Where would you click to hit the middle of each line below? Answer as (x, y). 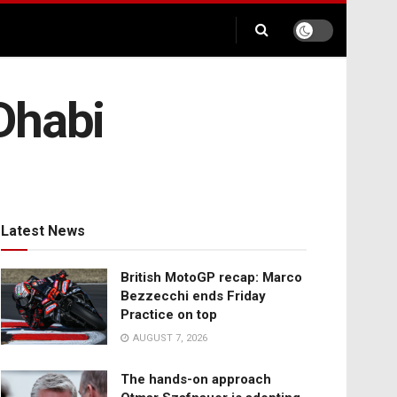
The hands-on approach (196, 380)
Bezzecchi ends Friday (193, 296)
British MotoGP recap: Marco (211, 278)
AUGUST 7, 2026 (169, 339)
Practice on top (169, 315)
